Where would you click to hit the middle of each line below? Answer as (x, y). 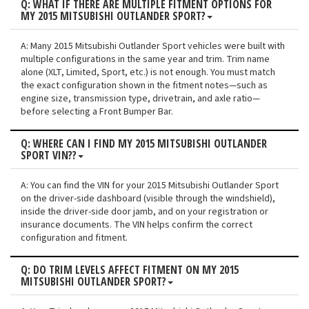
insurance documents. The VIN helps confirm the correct (137, 225)
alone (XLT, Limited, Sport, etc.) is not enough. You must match (148, 73)
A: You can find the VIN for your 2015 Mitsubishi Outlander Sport (150, 186)
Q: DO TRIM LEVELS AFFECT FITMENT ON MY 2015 (130, 270)
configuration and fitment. (74, 238)
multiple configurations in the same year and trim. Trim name (145, 60)
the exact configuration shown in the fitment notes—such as (144, 86)
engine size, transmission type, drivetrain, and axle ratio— (140, 99)
